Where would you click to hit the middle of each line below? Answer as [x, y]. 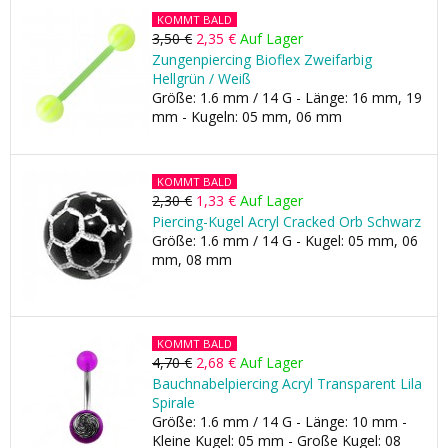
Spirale [173, 402]
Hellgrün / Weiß [201, 78]
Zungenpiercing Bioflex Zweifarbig [262, 59]
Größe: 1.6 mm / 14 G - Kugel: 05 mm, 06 [285, 240]
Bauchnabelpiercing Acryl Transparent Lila [287, 383]
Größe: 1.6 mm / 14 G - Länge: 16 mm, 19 [287, 97]
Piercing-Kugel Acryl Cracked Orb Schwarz [286, 221]
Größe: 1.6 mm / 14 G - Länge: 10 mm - [279, 421]
